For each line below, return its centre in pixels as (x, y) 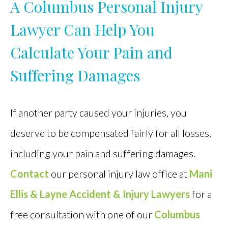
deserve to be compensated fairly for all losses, (111, 133)
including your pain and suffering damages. (103, 153)
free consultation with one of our (82, 214)
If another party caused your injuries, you (98, 112)
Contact (30, 174)
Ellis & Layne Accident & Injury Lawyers (100, 194)
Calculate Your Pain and (91, 52)
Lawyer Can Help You (82, 30)
